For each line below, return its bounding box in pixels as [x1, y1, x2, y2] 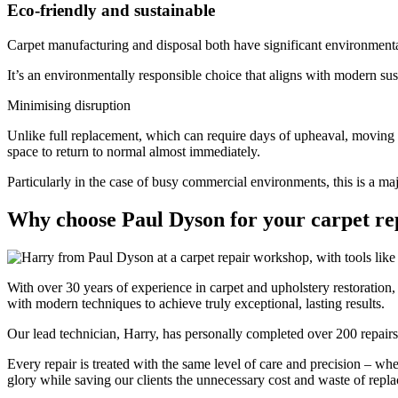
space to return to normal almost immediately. [7, 143, 260, 159]
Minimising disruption [7, 97, 131, 113]
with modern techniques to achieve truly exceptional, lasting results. [7, 295, 385, 311]
